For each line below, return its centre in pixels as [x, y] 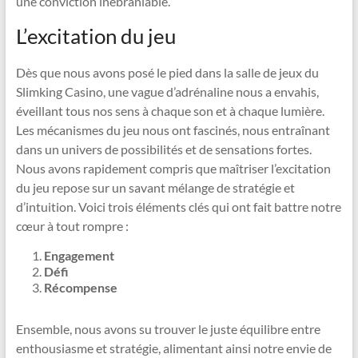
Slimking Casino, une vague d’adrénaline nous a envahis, [167, 91]
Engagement [79, 255]
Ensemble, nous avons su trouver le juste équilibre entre [168, 329]
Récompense [80, 287]
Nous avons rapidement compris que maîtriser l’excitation [173, 168]
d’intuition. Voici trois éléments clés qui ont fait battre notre [178, 207]
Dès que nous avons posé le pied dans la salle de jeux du [167, 72]
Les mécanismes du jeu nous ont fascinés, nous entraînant [173, 130]
